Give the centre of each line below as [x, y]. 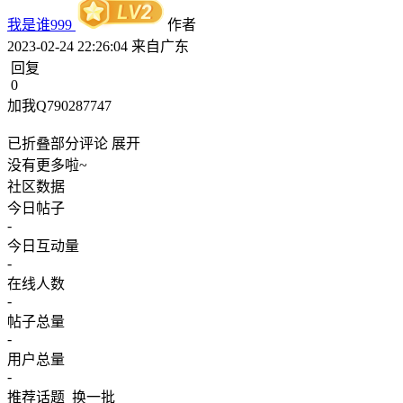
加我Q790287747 [59, 106]
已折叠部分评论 [58, 143]
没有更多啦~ [47, 165]
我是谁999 [41, 25]
